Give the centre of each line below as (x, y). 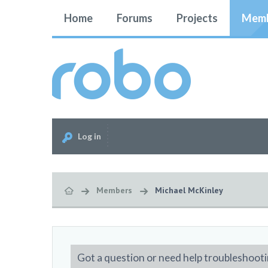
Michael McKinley (189, 190)
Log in (89, 136)
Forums (135, 18)
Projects (197, 18)
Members (114, 190)
